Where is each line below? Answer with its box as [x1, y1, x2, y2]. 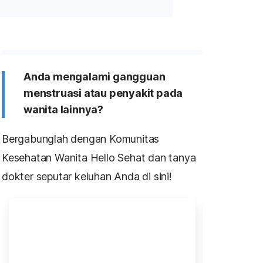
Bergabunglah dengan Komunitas [2, 133, 160, 145]
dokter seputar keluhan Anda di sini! [2, 170, 172, 183]
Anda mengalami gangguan [23, 70, 166, 83]
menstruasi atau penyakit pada [23, 87, 183, 99]
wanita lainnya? [23, 103, 104, 116]
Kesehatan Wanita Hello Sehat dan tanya [2, 151, 196, 164]
